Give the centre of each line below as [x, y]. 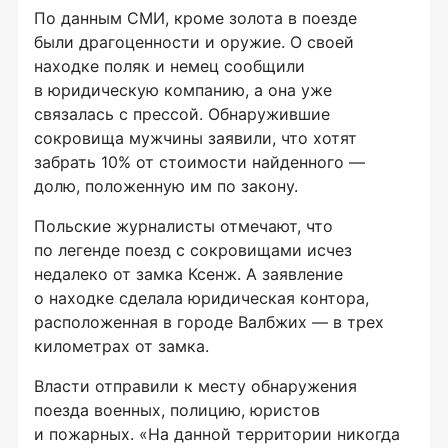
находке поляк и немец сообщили [169, 65]
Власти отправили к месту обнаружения [195, 385]
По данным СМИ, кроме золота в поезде [195, 17]
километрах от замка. [121, 345]
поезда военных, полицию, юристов [177, 409]
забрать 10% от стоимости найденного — [199, 161]
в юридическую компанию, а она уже [183, 89]
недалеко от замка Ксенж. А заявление [188, 273]
